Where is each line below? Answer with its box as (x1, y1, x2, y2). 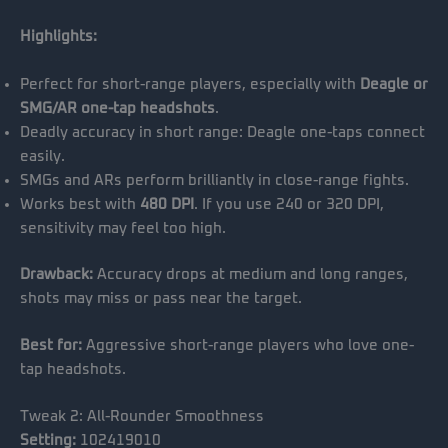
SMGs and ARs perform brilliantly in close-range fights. (20, 172, 409, 188)
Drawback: (20, 266, 93, 282)
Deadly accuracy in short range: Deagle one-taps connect (20, 124, 425, 140)
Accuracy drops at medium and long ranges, (93, 266, 408, 282)
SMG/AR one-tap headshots (20, 100, 215, 116)
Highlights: (20, 29, 97, 45)
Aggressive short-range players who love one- (82, 337, 414, 353)
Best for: (20, 337, 82, 353)
